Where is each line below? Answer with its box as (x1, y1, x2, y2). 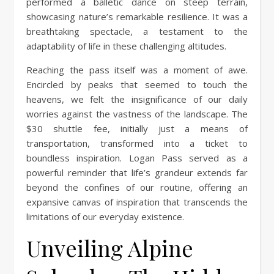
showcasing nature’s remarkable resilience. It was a (26, 10, 248, 23)
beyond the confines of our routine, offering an (26, 180, 248, 193)
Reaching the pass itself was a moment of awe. (26, 63, 248, 76)
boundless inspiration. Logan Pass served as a (26, 151, 248, 164)
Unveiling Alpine (26, 232, 193, 262)
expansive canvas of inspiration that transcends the (26, 195, 248, 208)
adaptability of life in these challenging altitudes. (26, 39, 226, 52)
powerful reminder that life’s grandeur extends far (26, 166, 248, 179)
